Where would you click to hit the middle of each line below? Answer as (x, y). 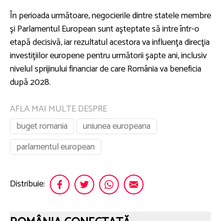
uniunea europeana (117, 126)
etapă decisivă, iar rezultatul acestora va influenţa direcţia (110, 42)
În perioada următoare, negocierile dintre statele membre (110, 16)
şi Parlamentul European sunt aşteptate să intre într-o (105, 29)
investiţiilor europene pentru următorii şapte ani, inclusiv (108, 55)
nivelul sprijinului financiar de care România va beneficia (106, 69)
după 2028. (30, 82)
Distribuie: (27, 184)
